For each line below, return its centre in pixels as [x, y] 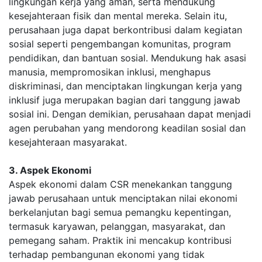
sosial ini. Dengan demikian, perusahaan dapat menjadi [130, 114]
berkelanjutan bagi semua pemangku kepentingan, [120, 212]
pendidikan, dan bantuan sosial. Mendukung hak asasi [127, 58]
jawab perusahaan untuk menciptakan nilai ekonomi [123, 198]
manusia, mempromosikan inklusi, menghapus [110, 72]
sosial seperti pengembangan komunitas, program [120, 44]
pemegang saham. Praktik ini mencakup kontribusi [120, 240]
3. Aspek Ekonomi [50, 170]
